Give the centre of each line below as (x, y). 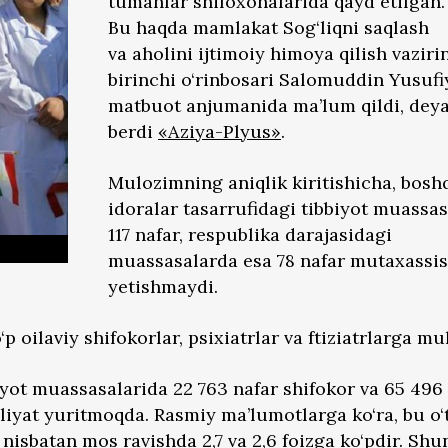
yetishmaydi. (163, 286)
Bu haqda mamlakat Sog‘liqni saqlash (268, 27)
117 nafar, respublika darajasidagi (250, 234)
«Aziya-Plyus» (219, 131)
